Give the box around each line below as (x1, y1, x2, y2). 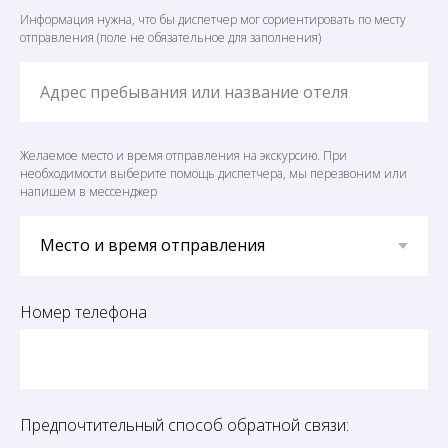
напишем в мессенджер (20, 182, 157, 200)
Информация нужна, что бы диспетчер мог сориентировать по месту (20, 10, 406, 28)
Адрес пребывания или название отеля (40, 80, 348, 103)
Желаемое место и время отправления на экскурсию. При (20, 146, 347, 164)
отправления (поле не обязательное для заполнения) (20, 28, 321, 46)
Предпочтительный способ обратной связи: (20, 413, 349, 436)
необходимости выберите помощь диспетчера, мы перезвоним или (20, 164, 407, 182)
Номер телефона (20, 300, 147, 323)
